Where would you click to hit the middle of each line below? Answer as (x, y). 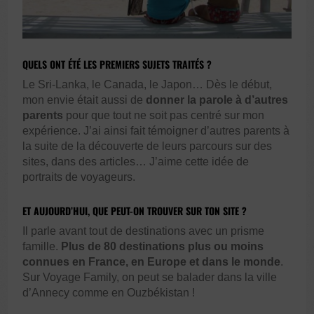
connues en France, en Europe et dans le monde (152, 261)
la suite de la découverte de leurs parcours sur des (148, 146)
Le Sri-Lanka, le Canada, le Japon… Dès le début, (148, 84)
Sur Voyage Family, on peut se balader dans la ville (150, 277)
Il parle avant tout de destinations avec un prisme (144, 231)
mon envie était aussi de (84, 100)
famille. (42, 246)
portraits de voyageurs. (79, 177)
